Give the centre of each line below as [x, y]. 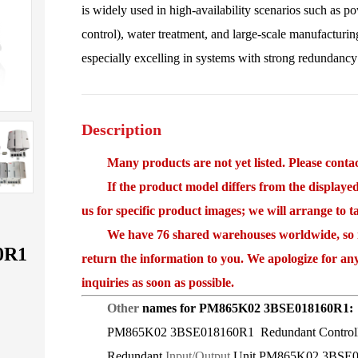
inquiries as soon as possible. [158, 282]
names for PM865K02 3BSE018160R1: [248, 308]
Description [121, 129]
